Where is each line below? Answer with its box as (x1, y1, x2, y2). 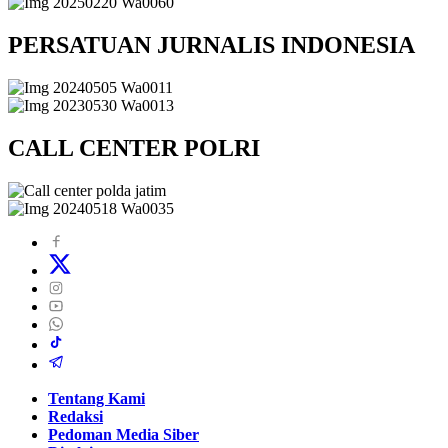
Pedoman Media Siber (48, 426, 199, 444)
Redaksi (48, 408, 103, 426)
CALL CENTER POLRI (8, 135, 260, 162)
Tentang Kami (48, 390, 145, 408)
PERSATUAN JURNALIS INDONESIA (8, 32, 415, 59)
